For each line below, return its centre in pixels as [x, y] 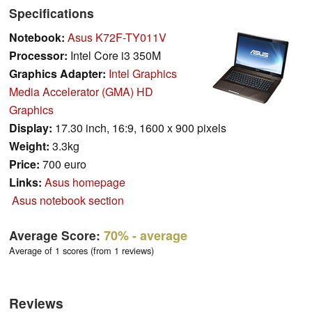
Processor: [38, 56]
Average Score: [56, 235]
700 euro [63, 164]
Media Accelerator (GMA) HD [81, 92]
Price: [24, 164]
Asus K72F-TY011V [117, 38]
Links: [25, 182]
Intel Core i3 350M [114, 56]
